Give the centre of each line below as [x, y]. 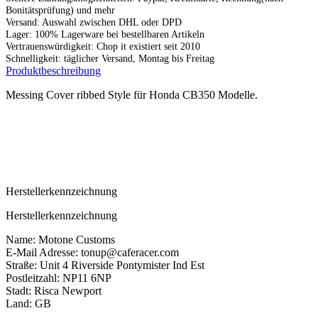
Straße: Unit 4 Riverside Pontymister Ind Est [105, 265]
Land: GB [28, 303]
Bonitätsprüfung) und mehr [60, 10]
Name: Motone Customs [60, 239]
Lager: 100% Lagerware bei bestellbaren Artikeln [105, 34]
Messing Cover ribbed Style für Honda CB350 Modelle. [132, 94]
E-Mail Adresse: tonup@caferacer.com [92, 252]
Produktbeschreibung [53, 70]
